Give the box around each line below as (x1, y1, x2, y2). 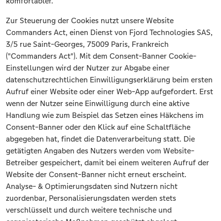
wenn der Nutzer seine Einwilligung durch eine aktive (6, 99, 189, 109)
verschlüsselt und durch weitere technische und (6, 205, 172, 215)
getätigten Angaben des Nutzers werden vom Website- (6, 146, 194, 156)
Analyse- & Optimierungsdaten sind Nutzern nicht (6, 182, 178, 191)
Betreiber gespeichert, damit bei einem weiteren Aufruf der (6, 158, 209, 168)
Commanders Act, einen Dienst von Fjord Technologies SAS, (6, 28, 213, 37)
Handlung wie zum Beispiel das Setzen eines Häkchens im (6, 110, 204, 120)
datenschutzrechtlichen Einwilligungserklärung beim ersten (6, 75, 213, 85)
